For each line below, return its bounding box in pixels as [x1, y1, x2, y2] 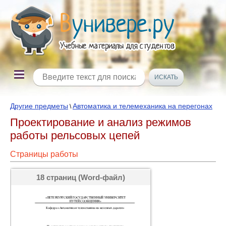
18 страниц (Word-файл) [36, 173, 125, 182]
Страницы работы [10, 150, 78, 158]
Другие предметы [10, 102, 68, 110]
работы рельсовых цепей [10, 129, 140, 142]
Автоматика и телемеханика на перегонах [73, 102, 212, 110]
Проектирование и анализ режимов [10, 116, 191, 129]
